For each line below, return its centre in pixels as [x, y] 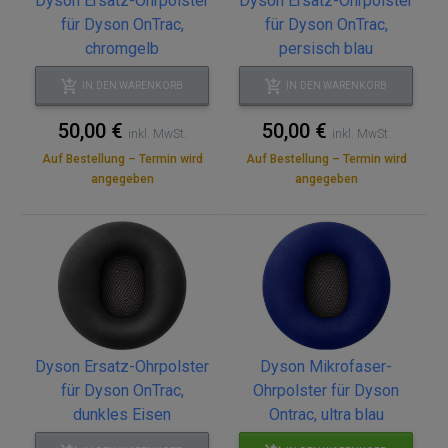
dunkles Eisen [122, 414]
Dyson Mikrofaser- [326, 366]
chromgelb [122, 48]
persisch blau [326, 48]
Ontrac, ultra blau [326, 414]
